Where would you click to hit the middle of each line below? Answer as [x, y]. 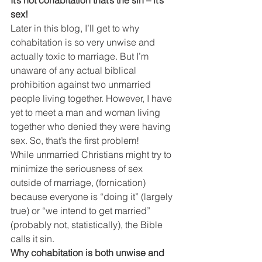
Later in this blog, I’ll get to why [76, 28]
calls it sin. [32, 238]
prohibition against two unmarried [82, 84]
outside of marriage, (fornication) [79, 182]
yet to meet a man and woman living [87, 112]
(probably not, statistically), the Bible [88, 224]
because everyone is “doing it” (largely [93, 196]
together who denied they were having [92, 126]
